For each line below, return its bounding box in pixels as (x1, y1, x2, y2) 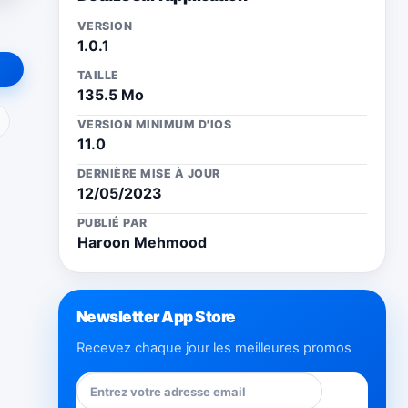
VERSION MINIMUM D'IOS (77, 117, 232, 131)
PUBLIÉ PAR (77, 216, 148, 229)
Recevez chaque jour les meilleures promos (76, 340, 352, 356)
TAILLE (77, 68, 119, 82)
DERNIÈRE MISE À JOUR (77, 167, 220, 180)
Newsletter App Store (76, 307, 236, 326)
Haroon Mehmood (77, 233, 207, 251)
